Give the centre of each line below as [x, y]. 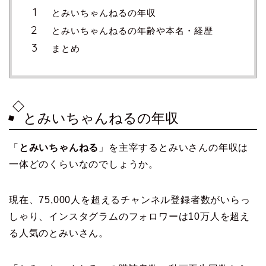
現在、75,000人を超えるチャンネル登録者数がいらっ [130, 199]
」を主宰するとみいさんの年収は [174, 147]
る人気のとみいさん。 [59, 233]
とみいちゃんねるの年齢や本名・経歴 [132, 30]
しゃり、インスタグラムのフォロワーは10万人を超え [129, 216]
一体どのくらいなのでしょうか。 [84, 164]
